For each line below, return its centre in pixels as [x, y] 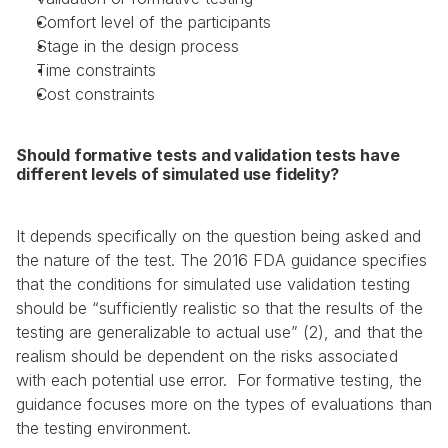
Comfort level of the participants [154, 22]
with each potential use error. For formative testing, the [219, 380]
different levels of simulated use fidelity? [178, 174]
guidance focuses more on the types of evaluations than [224, 404]
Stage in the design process [138, 46]
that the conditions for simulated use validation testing [213, 284]
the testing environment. [104, 428]
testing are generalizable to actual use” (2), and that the [219, 332]
